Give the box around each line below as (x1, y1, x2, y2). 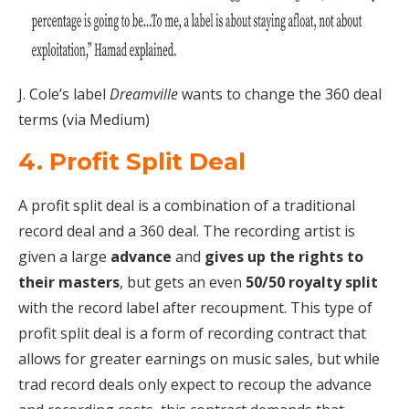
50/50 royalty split (246, 271, 378, 292)
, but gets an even (120, 271, 246, 292)
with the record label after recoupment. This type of (18, 297, 372, 318)
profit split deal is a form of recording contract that (18, 322, 366, 343)
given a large (18, 246, 107, 267)
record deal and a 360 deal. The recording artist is (18, 220, 355, 241)
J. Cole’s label (18, 83, 110, 104)
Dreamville (110, 83, 178, 104)
